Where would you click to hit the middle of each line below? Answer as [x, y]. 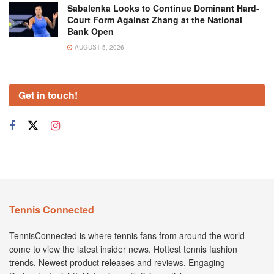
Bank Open [91, 31]
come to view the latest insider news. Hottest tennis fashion [123, 249]
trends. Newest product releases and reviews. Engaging [117, 262]
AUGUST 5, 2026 [98, 47]
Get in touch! [48, 95]
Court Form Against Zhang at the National [155, 19]
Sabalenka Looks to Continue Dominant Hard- [163, 8]
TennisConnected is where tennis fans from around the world [127, 235]
